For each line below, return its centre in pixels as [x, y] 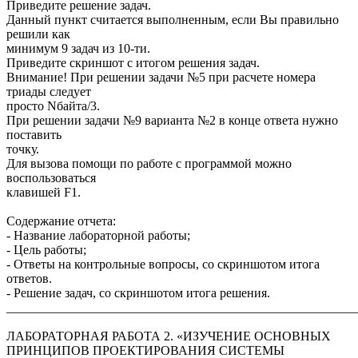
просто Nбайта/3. [53, 106]
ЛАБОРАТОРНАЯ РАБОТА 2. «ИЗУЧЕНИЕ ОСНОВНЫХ [169, 336]
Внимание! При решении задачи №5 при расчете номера [161, 78]
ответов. [29, 279]
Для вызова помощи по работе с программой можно [149, 164]
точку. [23, 149]
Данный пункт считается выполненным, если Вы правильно [173, 20]
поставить [34, 135]
